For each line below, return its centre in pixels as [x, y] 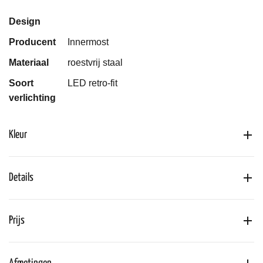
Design [25, 21]
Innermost [88, 42]
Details [21, 177]
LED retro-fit [92, 83]
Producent [32, 42]
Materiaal [29, 62]
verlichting [32, 97]
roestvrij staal [95, 62]
